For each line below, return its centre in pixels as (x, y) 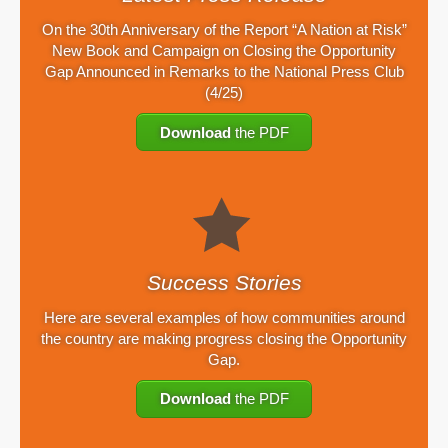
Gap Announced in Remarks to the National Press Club (224, 72)
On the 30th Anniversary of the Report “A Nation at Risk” (224, 30)
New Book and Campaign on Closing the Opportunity (224, 51)
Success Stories (224, 282)
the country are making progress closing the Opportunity (224, 338)
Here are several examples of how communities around (224, 317)
